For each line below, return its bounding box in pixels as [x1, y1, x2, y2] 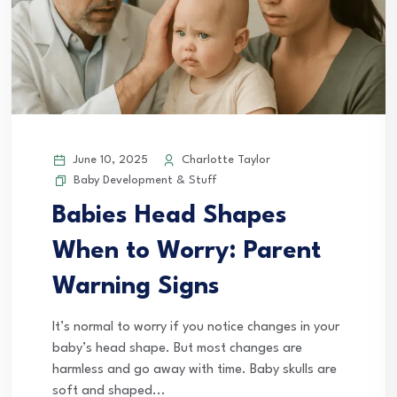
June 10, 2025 [69, 153, 148, 166]
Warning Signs [52, 274, 220, 300]
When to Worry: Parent [52, 238, 321, 264]
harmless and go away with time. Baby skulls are [52, 362, 337, 377]
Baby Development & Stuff [74, 174, 217, 186]
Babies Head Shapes [52, 203, 287, 229]
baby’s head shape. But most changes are [52, 341, 302, 355]
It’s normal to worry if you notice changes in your [52, 320, 339, 334]
